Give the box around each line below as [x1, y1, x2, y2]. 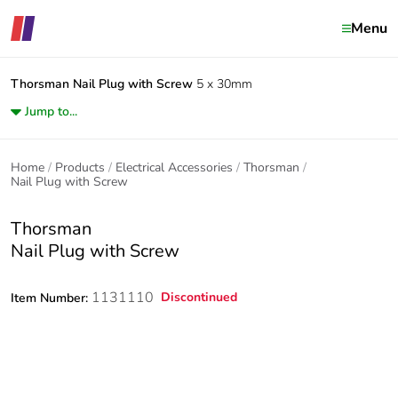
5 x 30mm [196, 76, 252, 92]
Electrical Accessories [115, 159, 233, 176]
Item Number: [11, 290, 92, 306]
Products [55, 159, 105, 176]
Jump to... [25, 103, 77, 120]
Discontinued [161, 289, 237, 306]
